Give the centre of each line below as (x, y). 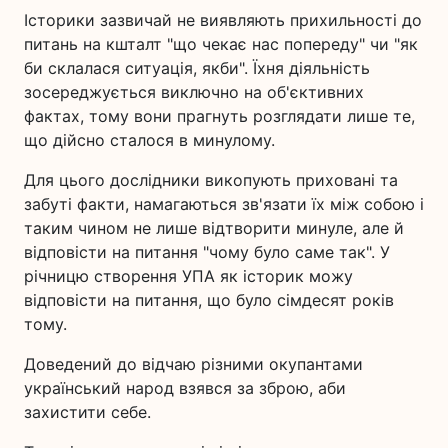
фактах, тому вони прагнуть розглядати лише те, (219, 116)
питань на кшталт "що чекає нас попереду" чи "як (221, 44)
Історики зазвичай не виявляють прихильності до (223, 20)
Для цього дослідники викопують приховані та (211, 180)
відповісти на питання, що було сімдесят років (209, 300)
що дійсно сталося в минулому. (149, 140)
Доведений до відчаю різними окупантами (193, 364)
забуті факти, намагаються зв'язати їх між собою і (224, 204)
